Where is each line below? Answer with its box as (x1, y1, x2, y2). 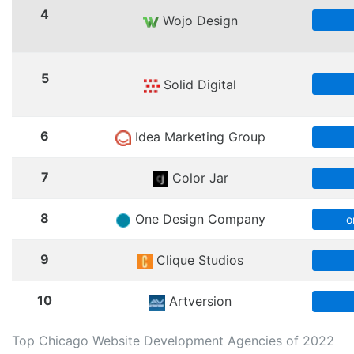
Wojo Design (158, 13, 238, 28)
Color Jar (168, 170, 228, 186)
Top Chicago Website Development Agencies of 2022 (12, 333, 334, 348)
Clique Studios (153, 252, 243, 268)
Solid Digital (160, 77, 236, 92)
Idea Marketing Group (130, 129, 265, 145)
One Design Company (130, 211, 265, 227)
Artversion (164, 293, 232, 309)
